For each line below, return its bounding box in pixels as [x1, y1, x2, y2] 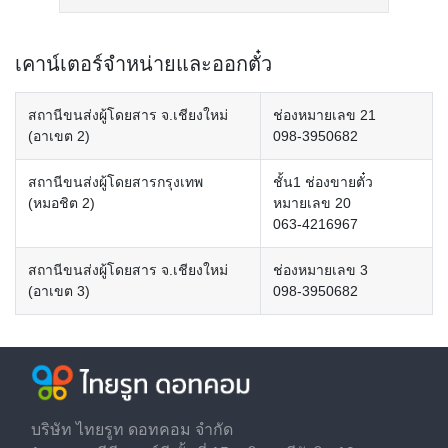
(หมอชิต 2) [28, 195, 95, 211]
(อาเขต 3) [28, 283, 90, 299]
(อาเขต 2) [28, 128, 90, 144]
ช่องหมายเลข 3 [273, 262, 368, 278]
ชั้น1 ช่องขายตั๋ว [273, 174, 373, 190]
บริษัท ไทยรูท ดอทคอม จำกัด [31, 421, 233, 438]
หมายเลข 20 [273, 195, 351, 211]
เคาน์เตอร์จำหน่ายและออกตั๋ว [15, 53, 272, 75]
